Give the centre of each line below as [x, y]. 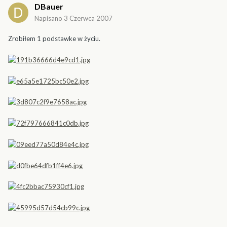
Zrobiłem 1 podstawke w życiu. [54, 39]
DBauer [49, 7]
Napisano [49, 18]
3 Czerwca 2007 [88, 18]
